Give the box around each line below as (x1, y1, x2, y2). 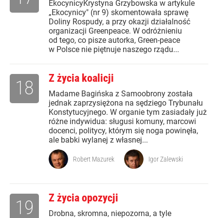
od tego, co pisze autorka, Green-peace (49, 36, 180, 45)
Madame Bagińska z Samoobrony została (49, 89, 193, 99)
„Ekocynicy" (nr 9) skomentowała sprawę (49, 8, 188, 18)
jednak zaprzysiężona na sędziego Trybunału (49, 98, 203, 108)
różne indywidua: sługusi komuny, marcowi (49, 117, 196, 127)
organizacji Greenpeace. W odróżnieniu (49, 26, 182, 36)
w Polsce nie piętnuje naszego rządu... (49, 45, 179, 54)
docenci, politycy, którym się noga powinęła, (49, 126, 198, 136)
